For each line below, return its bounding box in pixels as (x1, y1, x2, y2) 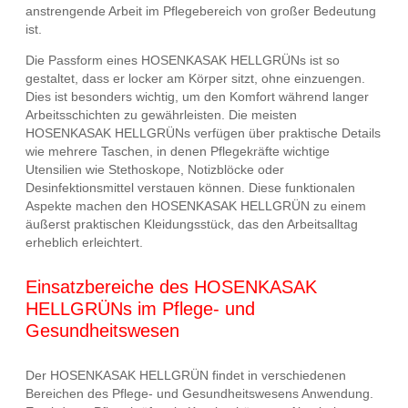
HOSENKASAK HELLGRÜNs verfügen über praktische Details (25, 126, 381, 141)
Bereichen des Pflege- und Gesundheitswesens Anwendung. (25, 385, 373, 401)
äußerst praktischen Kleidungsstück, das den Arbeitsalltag (25, 217, 358, 232)
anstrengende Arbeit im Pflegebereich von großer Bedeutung (25, 4, 376, 19)
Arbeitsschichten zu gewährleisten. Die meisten (25, 107, 297, 123)
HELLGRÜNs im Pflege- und (25, 299, 255, 320)
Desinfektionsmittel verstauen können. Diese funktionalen (25, 180, 355, 196)
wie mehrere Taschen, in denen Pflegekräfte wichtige (25, 144, 330, 159)
